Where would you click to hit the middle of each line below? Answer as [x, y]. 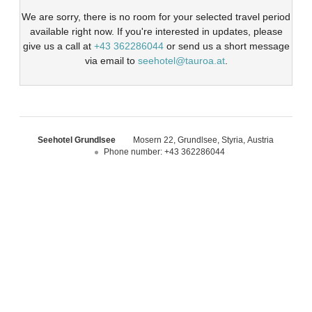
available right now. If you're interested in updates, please [156, 32]
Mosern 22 [154, 140]
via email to [111, 61]
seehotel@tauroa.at [181, 61]
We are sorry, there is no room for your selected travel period [156, 17]
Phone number [132, 152]
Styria [233, 140]
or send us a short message [226, 46]
